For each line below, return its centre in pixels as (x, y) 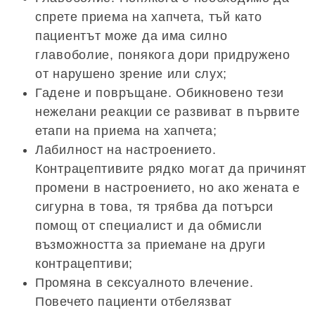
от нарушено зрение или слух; (131, 73)
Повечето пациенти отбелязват (134, 301)
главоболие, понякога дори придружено (163, 54)
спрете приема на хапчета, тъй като (149, 17)
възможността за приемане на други (150, 244)
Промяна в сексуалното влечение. (144, 282)
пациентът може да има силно (131, 36)
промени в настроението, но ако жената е (168, 187)
